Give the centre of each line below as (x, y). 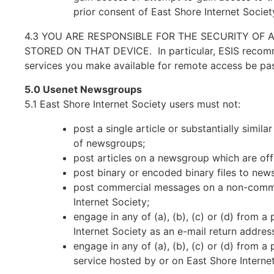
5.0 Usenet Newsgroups (83, 89)
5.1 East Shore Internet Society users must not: (132, 104)
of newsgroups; (109, 143)
